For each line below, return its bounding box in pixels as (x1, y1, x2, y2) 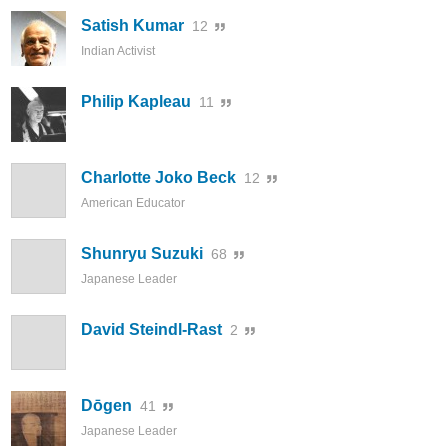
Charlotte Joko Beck (81, 169, 236, 187)
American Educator (81, 196, 185, 211)
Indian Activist (81, 44, 155, 59)
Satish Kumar (81, 17, 184, 35)
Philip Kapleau (81, 93, 191, 111)
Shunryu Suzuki (81, 245, 203, 263)
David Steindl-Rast (81, 321, 222, 339)
